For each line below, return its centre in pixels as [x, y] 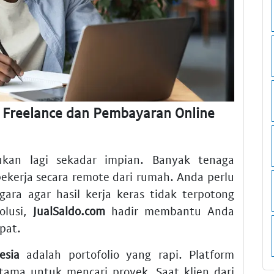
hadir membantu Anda [170, 211]
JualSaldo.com [69, 211]
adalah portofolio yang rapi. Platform [127, 254]
